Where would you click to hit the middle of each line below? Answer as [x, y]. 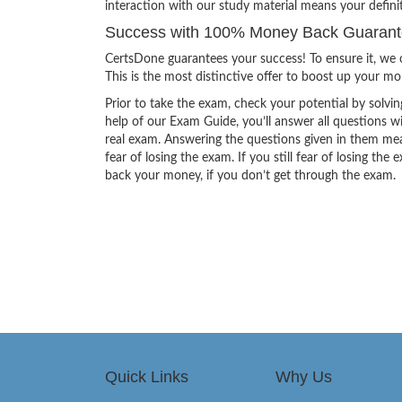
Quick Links [147, 377]
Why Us [304, 377]
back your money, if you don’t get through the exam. [250, 176]
